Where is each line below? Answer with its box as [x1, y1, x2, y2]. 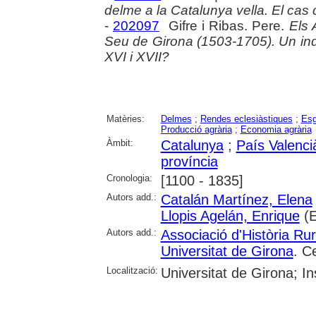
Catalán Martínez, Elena [160, 191, 312, 207]
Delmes [160, 113, 192, 124]
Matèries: [106, 113, 145, 124]
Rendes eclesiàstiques [200, 113, 293, 124]
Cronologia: [106, 172, 152, 183]
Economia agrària [240, 123, 312, 135]
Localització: [106, 265, 158, 276]
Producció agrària [160, 123, 232, 135]
